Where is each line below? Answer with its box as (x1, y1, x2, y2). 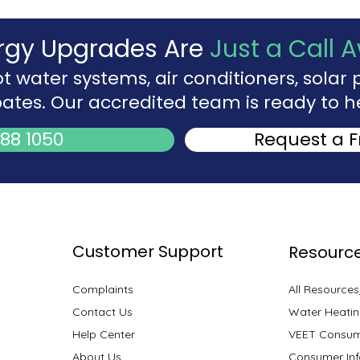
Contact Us (72, 305, 133, 319)
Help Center (72, 327, 135, 342)
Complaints (72, 282, 133, 297)
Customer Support (72, 240, 223, 263)
